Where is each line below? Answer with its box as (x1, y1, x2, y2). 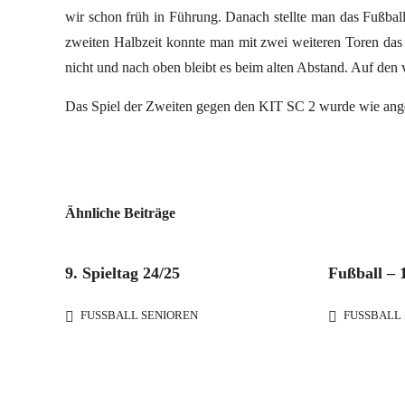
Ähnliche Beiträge (65, 205, 175, 221)
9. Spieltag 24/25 (65, 264, 180, 282)
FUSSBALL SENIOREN (80, 308, 190, 322)
